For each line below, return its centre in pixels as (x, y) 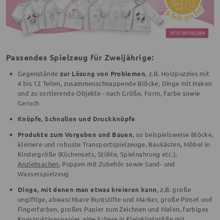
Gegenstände (39, 73)
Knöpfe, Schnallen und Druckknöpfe (77, 118)
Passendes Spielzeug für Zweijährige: (80, 57)
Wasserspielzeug (43, 173)
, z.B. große (174, 189)
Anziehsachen (38, 164)
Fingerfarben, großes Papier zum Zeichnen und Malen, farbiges (113, 209)
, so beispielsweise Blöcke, (173, 134)
